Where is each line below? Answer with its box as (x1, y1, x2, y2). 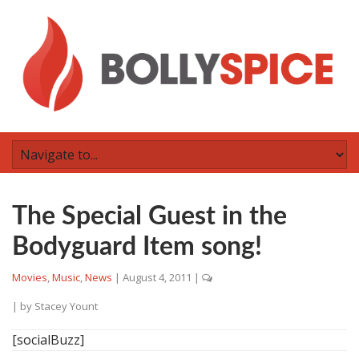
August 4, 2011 (123, 270, 192, 284)
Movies (12, 270, 47, 284)
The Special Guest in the (12, 204, 287, 229)
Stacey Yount (34, 299, 98, 313)
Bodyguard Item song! (12, 234, 262, 260)
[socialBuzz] (12, 331, 84, 349)
